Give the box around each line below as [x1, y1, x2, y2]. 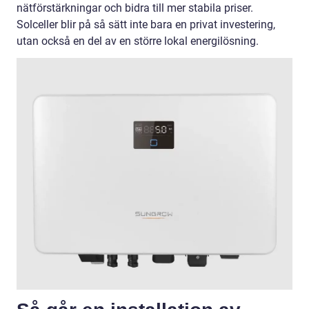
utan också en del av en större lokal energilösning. [17, 34, 259, 48]
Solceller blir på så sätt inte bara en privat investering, [17, 18, 275, 32]
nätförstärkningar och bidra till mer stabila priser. [17, 1, 253, 15]
